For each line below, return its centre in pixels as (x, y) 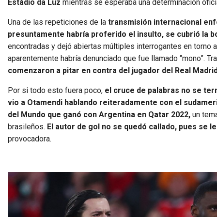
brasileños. (27, 126)
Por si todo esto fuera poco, (56, 90)
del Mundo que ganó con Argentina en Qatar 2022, (99, 114)
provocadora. (30, 139)
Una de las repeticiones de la (58, 22)
